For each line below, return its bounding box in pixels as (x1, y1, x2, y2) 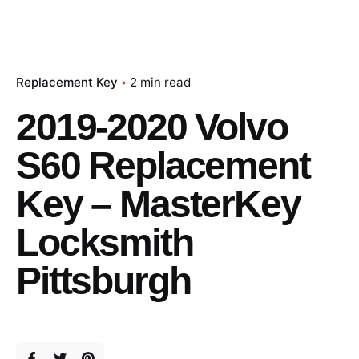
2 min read (130, 74, 191, 90)
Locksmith (16, 220, 193, 264)
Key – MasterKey (16, 182, 301, 225)
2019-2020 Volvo (16, 105, 288, 148)
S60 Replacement (16, 143, 310, 187)
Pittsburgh (16, 259, 191, 302)
